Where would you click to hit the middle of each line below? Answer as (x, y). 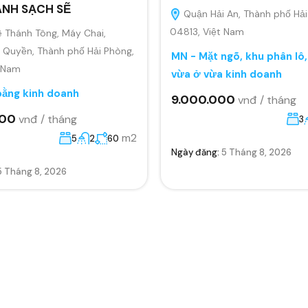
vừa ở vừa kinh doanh (227, 74)
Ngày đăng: (196, 152)
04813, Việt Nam (207, 31)
